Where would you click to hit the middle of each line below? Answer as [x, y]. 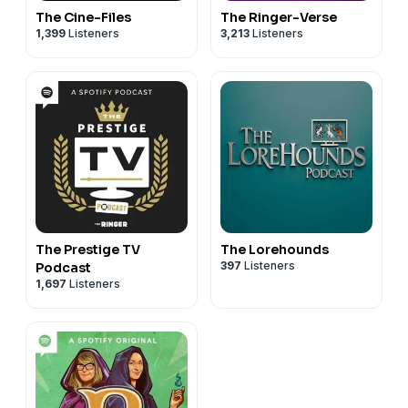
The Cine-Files [83, 17]
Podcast [63, 267]
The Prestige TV [88, 249]
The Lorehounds [275, 249]
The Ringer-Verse [279, 17]
